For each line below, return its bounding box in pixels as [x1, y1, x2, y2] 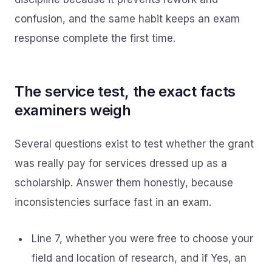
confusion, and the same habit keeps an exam [15, 13, 240, 25]
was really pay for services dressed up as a [15, 157, 227, 169]
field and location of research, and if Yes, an [32, 252, 246, 264]
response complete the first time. [15, 32, 175, 44]
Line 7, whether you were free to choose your [32, 233, 253, 245]
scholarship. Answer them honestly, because [15, 177, 233, 189]
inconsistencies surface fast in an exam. [15, 196, 211, 208]
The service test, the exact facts [15, 83, 236, 100]
